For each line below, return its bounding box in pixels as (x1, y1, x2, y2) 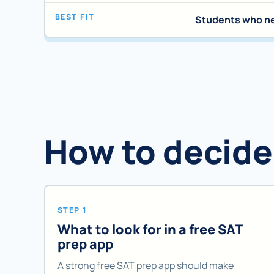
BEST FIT (55, 12, 95, 23)
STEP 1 (57, 204, 87, 215)
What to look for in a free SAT (57, 220, 242, 239)
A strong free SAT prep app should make (57, 258, 234, 272)
